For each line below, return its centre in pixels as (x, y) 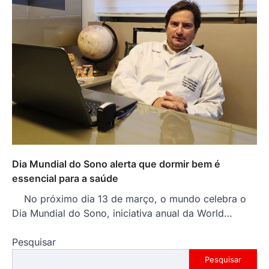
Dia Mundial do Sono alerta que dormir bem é (116, 164)
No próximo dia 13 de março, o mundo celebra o (129, 198)
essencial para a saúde (65, 178)
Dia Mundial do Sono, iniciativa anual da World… (122, 213)
